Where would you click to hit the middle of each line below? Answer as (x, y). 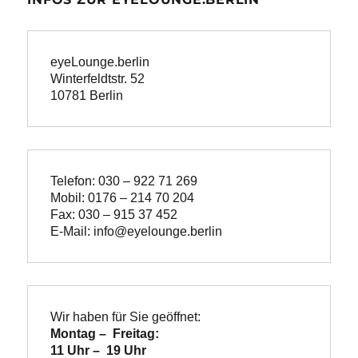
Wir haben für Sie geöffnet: (126, 316)
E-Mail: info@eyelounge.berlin (137, 231)
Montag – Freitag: (105, 333)
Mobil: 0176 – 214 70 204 (123, 197)
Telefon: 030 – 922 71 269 (124, 181)
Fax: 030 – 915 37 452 (114, 214)
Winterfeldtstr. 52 (98, 78)
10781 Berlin (87, 95)
